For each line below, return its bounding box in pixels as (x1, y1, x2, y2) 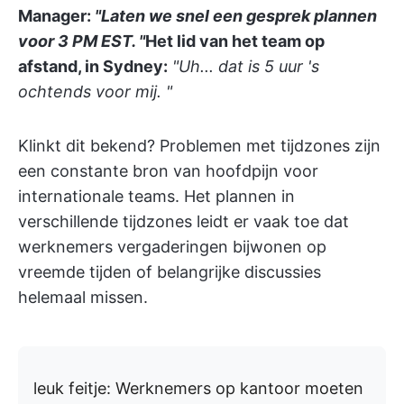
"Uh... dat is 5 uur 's (168, 57, 319, 76)
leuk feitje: (33, 379, 115, 398)
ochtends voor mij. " (18, 82, 172, 101)
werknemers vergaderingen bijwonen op (18, 237, 326, 256)
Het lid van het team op (145, 32, 325, 50)
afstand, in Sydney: (18, 57, 168, 76)
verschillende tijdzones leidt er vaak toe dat (18, 212, 349, 231)
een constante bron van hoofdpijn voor (18, 161, 318, 180)
